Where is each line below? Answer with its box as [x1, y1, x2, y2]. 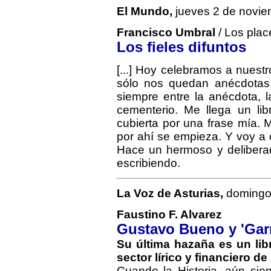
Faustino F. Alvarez [117, 208, 222, 221]
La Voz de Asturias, [117, 187, 223, 200]
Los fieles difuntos [117, 39, 246, 55]
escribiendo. [117, 157, 180, 169]
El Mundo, [117, 5, 172, 18]
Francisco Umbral [117, 26, 215, 39]
